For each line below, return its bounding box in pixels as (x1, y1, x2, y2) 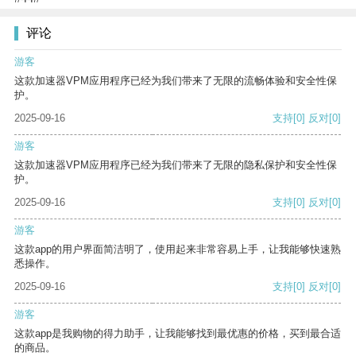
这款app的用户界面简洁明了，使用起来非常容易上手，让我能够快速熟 (14, 243, 341, 256)
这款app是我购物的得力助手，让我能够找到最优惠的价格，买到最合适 (14, 327, 341, 340)
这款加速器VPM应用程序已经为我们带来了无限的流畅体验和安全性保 (14, 75, 337, 87)
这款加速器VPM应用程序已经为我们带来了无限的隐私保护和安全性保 (14, 159, 337, 172)
